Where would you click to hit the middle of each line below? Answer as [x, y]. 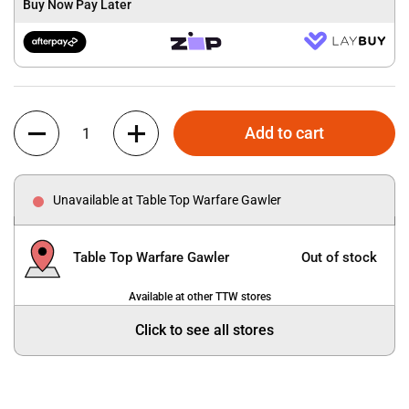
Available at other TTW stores [200, 297]
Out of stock [339, 257]
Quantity [38, 120]
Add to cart [285, 133]
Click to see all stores [204, 330]
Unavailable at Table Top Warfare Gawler [167, 200]
